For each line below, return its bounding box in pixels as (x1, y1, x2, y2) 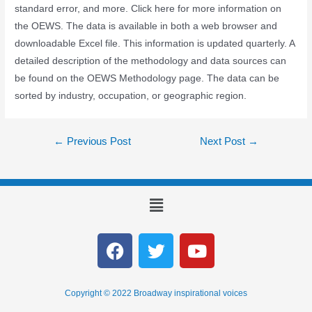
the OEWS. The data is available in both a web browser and (15, 20, 278, 31)
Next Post (200, 135, 249, 147)
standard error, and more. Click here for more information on (15, 3, 282, 14)
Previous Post (63, 135, 131, 147)
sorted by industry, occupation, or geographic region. (15, 90, 247, 101)
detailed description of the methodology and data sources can (15, 55, 287, 66)
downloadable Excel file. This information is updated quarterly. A (15, 38, 295, 49)
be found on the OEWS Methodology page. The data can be (15, 72, 280, 84)
